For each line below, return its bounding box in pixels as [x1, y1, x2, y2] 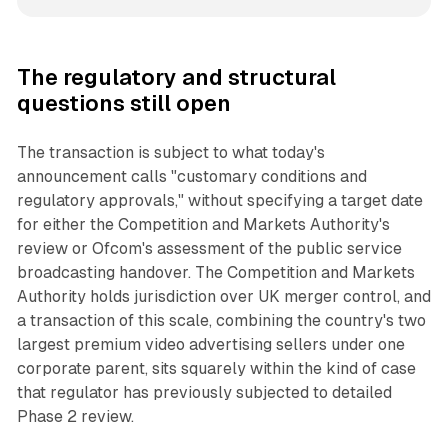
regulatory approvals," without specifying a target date [16, 190, 423, 210]
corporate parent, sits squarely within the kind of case [16, 358, 416, 378]
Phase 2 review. [16, 406, 134, 426]
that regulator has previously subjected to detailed [16, 382, 392, 402]
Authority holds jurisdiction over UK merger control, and [16, 286, 431, 306]
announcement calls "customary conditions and [16, 166, 367, 186]
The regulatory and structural [16, 64, 336, 90]
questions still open [16, 90, 231, 116]
